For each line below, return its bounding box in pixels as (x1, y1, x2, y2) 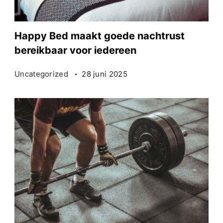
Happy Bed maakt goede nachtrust (14, 29, 185, 42)
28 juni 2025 (82, 69, 127, 79)
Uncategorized (14, 69, 71, 79)
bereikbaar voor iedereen (14, 44, 136, 56)
